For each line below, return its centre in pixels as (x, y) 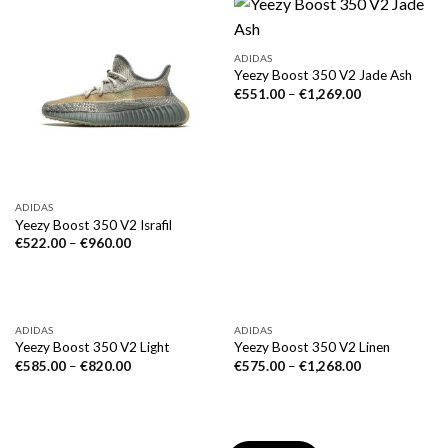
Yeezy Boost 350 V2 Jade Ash (322, 75)
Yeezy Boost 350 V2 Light (92, 347)
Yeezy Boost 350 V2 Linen (311, 347)
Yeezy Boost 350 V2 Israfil (93, 224)
